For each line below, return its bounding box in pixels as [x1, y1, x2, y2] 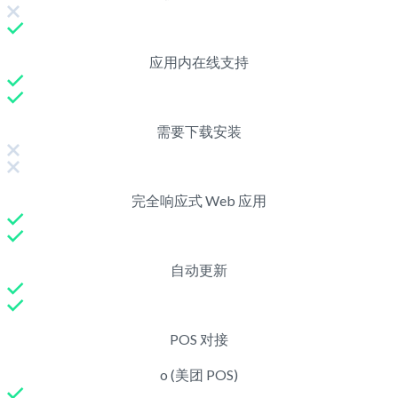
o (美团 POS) [160, 365, 238, 383]
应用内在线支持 [149, 52, 249, 70]
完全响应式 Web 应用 [131, 191, 267, 209]
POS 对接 [170, 330, 228, 347]
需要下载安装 [156, 122, 242, 139]
